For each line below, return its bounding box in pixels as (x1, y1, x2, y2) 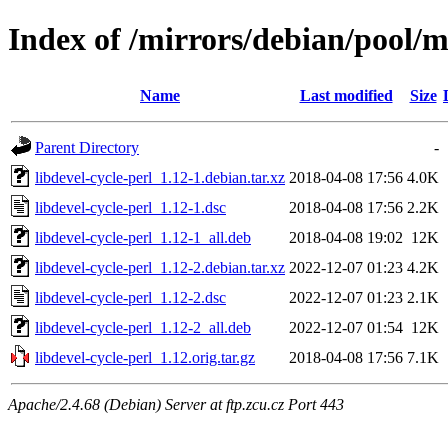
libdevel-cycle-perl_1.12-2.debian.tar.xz (35, 258, 285, 276)
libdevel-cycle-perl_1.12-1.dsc (35, 198, 226, 216)
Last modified (299, 86, 393, 104)
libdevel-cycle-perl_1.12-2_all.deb (35, 318, 251, 336)
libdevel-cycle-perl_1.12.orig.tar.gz (35, 348, 255, 366)
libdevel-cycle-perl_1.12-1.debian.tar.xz (35, 168, 285, 186)
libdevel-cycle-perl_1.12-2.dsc (35, 288, 226, 306)
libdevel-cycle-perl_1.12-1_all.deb (35, 228, 251, 246)
